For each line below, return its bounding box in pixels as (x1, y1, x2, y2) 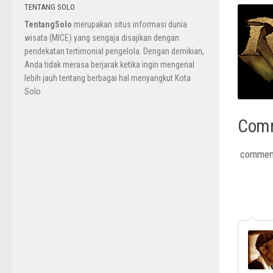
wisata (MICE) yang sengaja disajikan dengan (24, 33, 179, 43)
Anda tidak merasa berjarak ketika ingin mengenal (24, 60, 194, 70)
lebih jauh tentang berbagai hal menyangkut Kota (24, 73, 191, 83)
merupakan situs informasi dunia (72, 19, 187, 30)
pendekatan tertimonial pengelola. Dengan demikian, (24, 46, 204, 57)
